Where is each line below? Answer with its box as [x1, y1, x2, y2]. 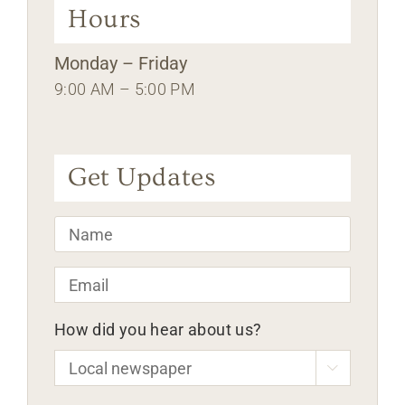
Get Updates [68, 163, 216, 193]
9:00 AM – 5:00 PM [54, 80, 196, 99]
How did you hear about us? [54, 320, 262, 340]
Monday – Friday [54, 53, 187, 75]
